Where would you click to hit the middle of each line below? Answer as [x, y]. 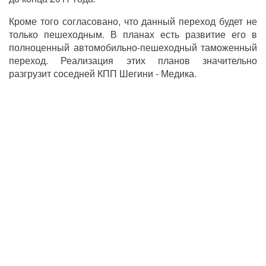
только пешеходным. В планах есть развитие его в [133, 34]
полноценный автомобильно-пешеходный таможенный [133, 47]
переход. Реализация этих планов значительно [133, 60]
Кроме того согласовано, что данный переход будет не [133, 21]
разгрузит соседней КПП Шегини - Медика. [103, 73]
